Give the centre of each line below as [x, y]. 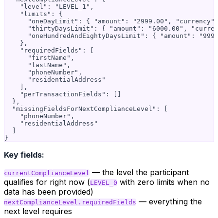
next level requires [38, 211]
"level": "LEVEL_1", [49, 7]
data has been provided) [49, 192]
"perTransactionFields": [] [63, 94]
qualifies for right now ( [47, 182]
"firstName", [39, 58]
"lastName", [37, 65]
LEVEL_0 [104, 183]
